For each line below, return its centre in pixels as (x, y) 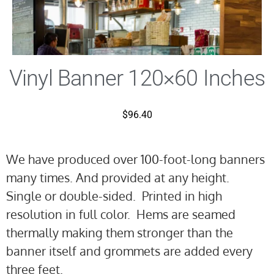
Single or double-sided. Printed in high (114, 195)
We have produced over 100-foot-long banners (135, 159)
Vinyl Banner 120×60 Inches (137, 79)
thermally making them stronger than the (120, 232)
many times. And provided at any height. (119, 177)
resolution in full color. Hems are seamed (121, 214)
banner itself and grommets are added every (129, 250)
